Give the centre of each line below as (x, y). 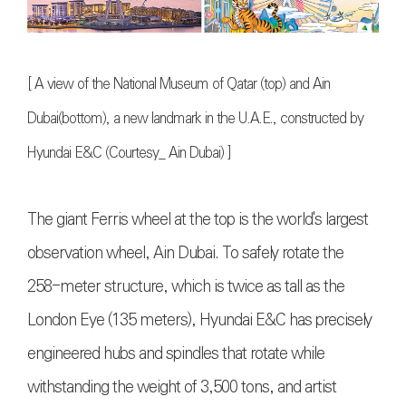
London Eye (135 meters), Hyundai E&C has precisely (199, 320)
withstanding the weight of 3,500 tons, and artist (182, 387)
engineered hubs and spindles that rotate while (176, 354)
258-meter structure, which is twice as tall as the (186, 287)
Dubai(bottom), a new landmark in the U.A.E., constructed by (195, 119)
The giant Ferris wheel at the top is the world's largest (198, 220)
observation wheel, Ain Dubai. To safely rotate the (185, 253)
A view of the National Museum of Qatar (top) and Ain (182, 84)
